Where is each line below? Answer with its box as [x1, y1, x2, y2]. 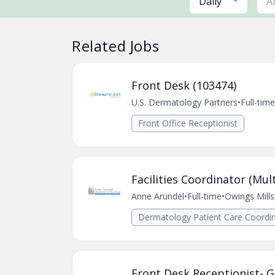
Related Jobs [72, 36, 160, 56]
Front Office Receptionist [138, 117, 238, 129]
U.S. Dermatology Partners [131, 96, 238, 108]
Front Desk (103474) [131, 78, 236, 93]
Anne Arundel [131, 190, 184, 202]
